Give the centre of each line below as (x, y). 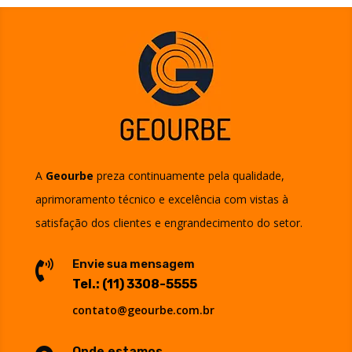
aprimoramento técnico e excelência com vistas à (161, 199)
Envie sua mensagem (133, 264)
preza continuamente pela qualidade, (189, 175)
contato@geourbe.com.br (143, 310)
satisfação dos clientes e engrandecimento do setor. (169, 222)
